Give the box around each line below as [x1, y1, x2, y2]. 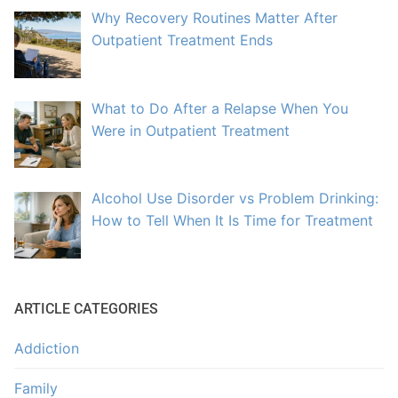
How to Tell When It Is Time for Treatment [92, 211, 373, 230]
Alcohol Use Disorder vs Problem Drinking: [92, 189, 378, 208]
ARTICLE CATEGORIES [14, 299, 158, 317]
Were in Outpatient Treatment [92, 121, 290, 139]
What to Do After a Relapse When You [92, 99, 348, 117]
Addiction [14, 338, 79, 357]
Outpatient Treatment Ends [92, 31, 273, 50]
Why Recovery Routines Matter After [92, 9, 338, 28]
